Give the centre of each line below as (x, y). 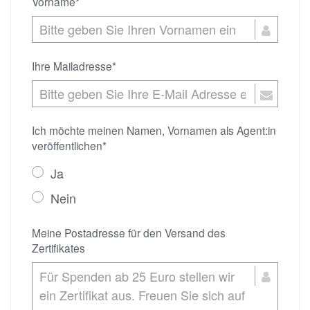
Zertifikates (58, 248)
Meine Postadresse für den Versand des (129, 232)
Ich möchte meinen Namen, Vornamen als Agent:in (154, 130)
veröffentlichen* (69, 146)
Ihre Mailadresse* (74, 66)
